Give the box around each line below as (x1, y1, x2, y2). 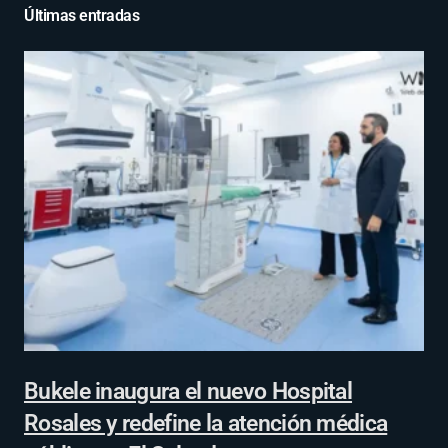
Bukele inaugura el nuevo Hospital (24, 376, 353, 405)
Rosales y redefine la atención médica (24, 408, 388, 437)
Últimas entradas (24, 5, 140, 25)
